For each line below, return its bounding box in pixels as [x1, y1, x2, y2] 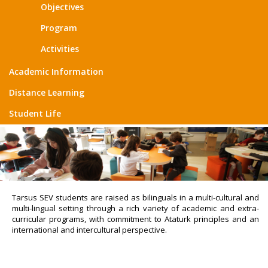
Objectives [41, 1, 84, 13]
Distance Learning [9, 87, 84, 98]
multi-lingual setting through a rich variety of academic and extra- [12, 202, 259, 214]
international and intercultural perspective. [12, 224, 167, 235]
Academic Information [9, 66, 103, 77]
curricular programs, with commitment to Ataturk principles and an [12, 213, 259, 224]
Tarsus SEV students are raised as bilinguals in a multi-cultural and [12, 191, 259, 203]
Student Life [9, 108, 61, 119]
